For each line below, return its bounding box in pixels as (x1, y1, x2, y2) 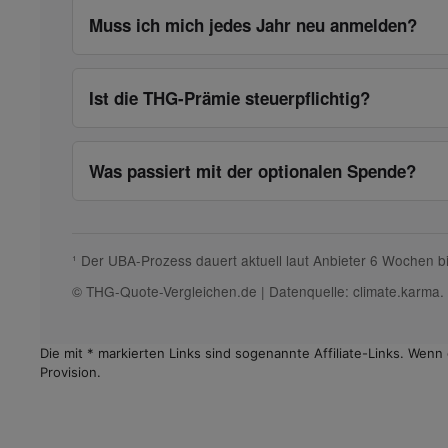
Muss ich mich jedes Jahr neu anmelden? (89, 13, 417, 38)
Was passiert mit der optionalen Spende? (89, 158, 416, 183)
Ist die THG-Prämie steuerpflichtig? (89, 86, 370, 111)
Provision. (40, 364, 101, 381)
